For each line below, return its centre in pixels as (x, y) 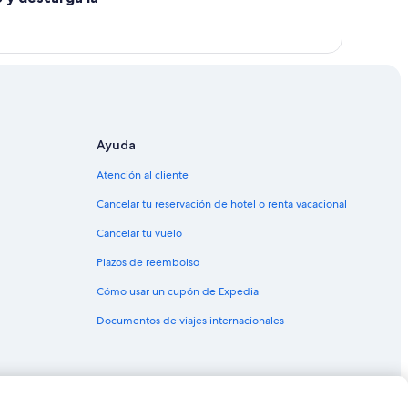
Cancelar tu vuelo (139, 233)
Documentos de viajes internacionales (190, 320)
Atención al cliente (143, 174)
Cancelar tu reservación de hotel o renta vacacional (222, 204)
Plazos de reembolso (148, 262)
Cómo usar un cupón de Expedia (178, 291)
